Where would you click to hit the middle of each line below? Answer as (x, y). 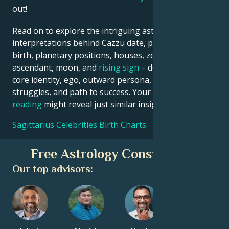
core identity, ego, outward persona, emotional (102, 79)
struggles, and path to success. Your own (92, 92)
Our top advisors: (53, 169)
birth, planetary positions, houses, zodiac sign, (101, 55)
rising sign (119, 67)
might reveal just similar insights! (106, 104)
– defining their (169, 67)
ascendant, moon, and (55, 67)
